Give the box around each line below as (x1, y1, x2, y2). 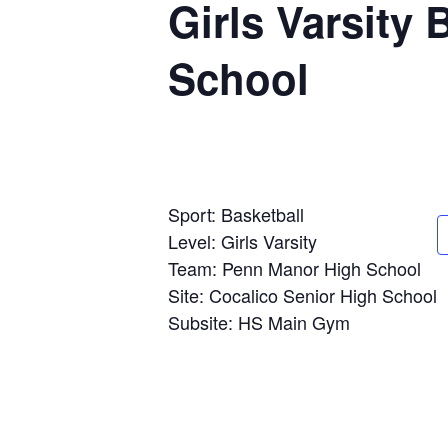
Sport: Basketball (168, 201, 304, 227)
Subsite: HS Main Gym (168, 309, 350, 335)
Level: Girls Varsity (168, 228, 317, 254)
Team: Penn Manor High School (168, 255, 421, 281)
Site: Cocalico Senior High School (168, 282, 437, 308)
